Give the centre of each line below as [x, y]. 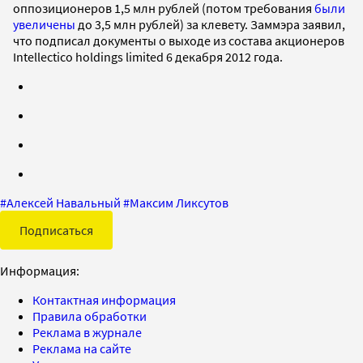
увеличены [44, 24]
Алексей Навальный [64, 202]
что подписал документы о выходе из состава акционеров [179, 40]
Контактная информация [104, 299]
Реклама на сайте [82, 348]
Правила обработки [90, 316]
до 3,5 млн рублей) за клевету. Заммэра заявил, [210, 24]
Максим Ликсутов [179, 202]
